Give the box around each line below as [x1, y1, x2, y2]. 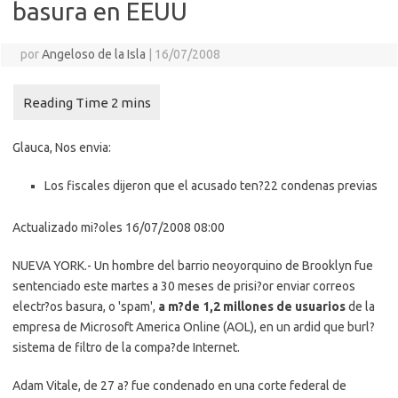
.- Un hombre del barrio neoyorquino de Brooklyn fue [84, 259, 373, 273]
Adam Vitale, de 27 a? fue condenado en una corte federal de [12, 378, 346, 393]
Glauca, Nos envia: [12, 140, 111, 155]
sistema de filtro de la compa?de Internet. [12, 340, 240, 354]
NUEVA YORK [12, 259, 84, 273]
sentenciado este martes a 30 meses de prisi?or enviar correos [12, 279, 355, 293]
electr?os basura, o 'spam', [12, 299, 158, 314]
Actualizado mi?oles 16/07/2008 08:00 [12, 220, 225, 235]
